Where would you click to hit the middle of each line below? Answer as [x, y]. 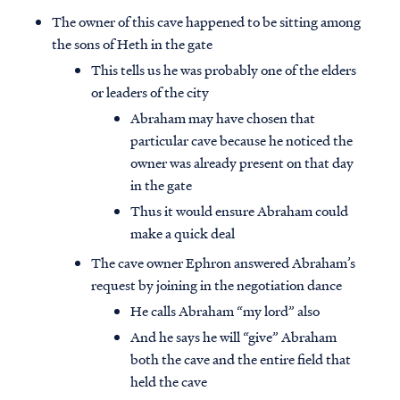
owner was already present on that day [242, 163]
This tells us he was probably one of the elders [224, 70]
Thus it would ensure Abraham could [239, 211]
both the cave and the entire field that [241, 359]
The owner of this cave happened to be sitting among [206, 22]
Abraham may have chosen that [223, 118]
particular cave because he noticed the [242, 141]
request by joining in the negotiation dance [217, 285]
